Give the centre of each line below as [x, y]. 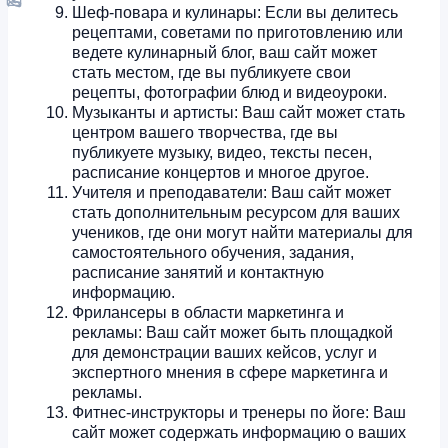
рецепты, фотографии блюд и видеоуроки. [229, 93]
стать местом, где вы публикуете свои [211, 73]
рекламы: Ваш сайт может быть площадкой [232, 333]
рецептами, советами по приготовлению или [237, 33]
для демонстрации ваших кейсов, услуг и [224, 353]
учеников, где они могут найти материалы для [242, 233]
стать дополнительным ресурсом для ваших [236, 213]
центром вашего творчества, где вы [205, 133]
